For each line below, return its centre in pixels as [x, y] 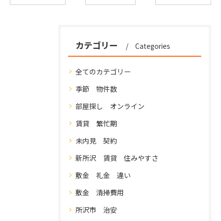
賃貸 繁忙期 [96, 123]
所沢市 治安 [96, 210]
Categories [153, 46]
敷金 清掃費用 [100, 192]
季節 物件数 [96, 89]
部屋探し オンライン [110, 106]
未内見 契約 [96, 141]
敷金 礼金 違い [103, 175]
